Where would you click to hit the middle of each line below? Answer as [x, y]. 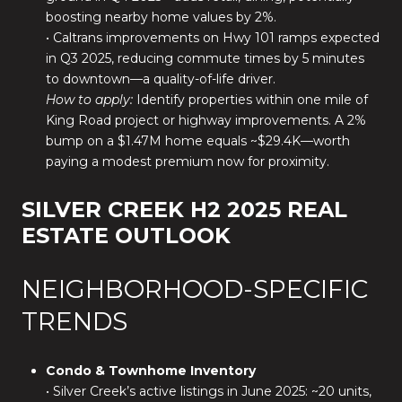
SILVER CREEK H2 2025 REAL [184, 210]
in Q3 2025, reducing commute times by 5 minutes [205, 59]
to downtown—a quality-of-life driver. [160, 79]
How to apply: [89, 100]
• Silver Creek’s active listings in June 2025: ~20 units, [208, 392]
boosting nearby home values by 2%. [161, 17]
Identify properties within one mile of [250, 100]
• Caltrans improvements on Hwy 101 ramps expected [212, 38]
